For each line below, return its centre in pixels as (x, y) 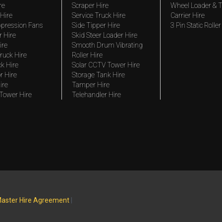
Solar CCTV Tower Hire (106, 65)
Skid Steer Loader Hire (104, 35)
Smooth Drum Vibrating (107, 45)
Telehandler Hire (96, 95)
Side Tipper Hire (96, 25)
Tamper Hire (90, 85)
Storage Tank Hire (98, 75)
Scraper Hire (90, 5)
